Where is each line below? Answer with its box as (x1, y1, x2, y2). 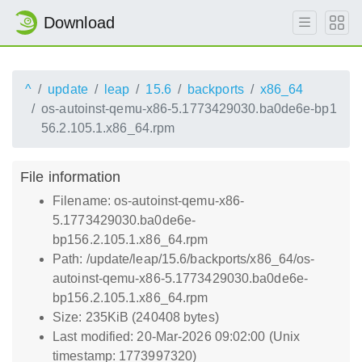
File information (20, 168, 121, 185)
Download (44, 14, 115, 32)
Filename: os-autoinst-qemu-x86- (53, 194, 245, 208)
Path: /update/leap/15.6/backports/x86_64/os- (53, 252, 315, 266)
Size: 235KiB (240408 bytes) (53, 310, 219, 324)
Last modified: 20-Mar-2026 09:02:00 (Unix (53, 330, 301, 343)
